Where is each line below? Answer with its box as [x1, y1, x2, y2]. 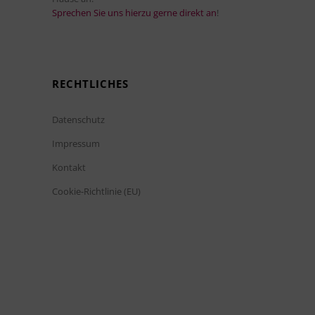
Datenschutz [52, 113, 105, 127]
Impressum [52, 137, 100, 150]
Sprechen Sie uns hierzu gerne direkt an [52, 6, 217, 20]
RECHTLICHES [52, 77, 129, 91]
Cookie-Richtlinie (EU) [52, 185, 141, 198]
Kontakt [52, 161, 86, 174]
